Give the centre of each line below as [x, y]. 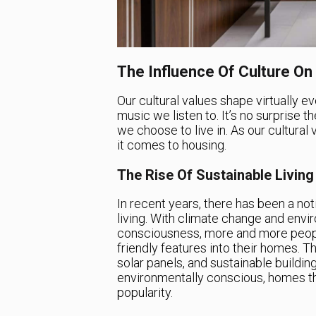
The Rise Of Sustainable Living [215, 175]
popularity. [145, 293]
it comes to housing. [171, 145]
